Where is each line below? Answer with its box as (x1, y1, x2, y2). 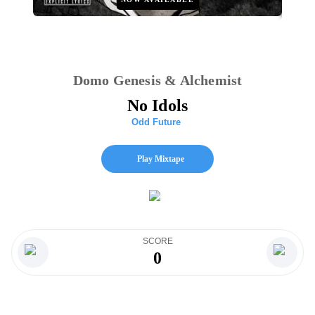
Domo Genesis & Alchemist (72, 72, 243, 88)
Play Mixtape (136, 154, 184, 164)
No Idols (127, 96, 188, 115)
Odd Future (131, 117, 181, 127)
